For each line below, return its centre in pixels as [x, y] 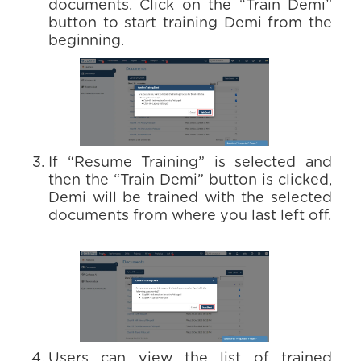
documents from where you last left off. [190, 216]
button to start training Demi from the [190, 23]
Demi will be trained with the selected [190, 198]
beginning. [86, 41]
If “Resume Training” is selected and [190, 163]
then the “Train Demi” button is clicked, [190, 180]
